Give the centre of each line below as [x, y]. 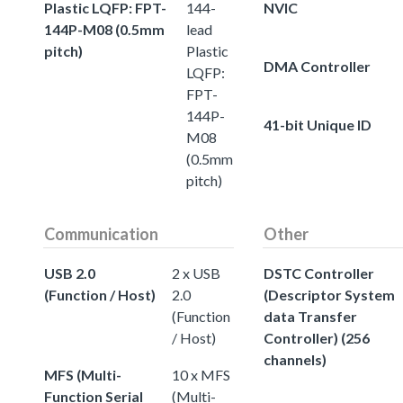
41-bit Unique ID [318, 124]
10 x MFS [201, 374]
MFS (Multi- [83, 374]
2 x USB [196, 273]
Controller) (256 [317, 337]
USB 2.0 [70, 273]
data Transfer [310, 316]
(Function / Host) [100, 294]
